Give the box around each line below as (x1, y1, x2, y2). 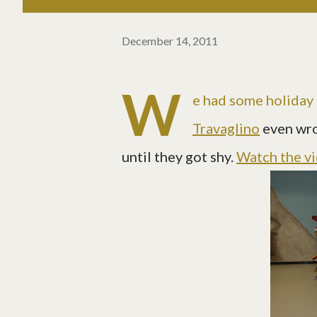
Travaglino (192, 120, 260, 137)
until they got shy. (122, 148, 236, 166)
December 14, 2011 (122, 33, 218, 47)
